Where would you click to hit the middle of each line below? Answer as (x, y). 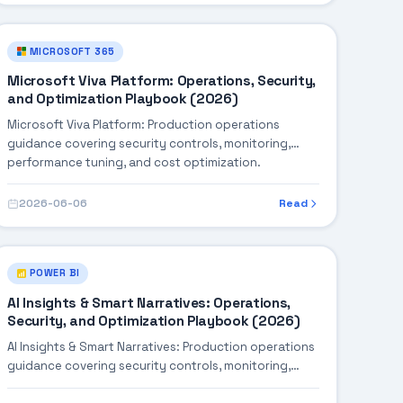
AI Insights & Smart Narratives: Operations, (149, 303)
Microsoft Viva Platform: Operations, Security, (162, 81)
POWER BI (55, 273)
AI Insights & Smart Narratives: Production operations (161, 346)
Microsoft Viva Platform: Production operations (144, 125)
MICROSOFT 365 (72, 51)
